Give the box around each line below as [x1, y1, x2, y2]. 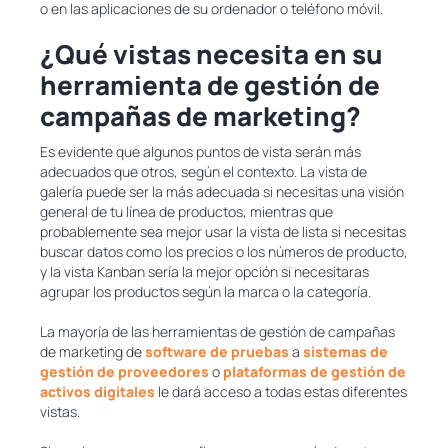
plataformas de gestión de [223, 362, 406, 382]
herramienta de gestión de [40, 67, 380, 104]
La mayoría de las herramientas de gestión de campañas [40, 322, 395, 342]
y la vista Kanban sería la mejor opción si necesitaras [40, 262, 369, 282]
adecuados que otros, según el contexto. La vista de [40, 162, 367, 182]
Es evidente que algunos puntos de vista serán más [40, 142, 361, 162]
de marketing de [40, 342, 145, 362]
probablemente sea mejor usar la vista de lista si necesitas [40, 222, 406, 242]
